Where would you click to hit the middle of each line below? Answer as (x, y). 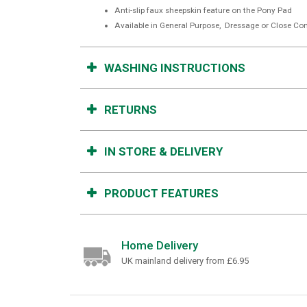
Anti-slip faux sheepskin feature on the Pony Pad (203, 11)
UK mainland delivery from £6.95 (185, 260)
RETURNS (131, 110)
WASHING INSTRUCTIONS (175, 68)
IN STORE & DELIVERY (163, 152)
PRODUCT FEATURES (161, 194)
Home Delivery (160, 246)
